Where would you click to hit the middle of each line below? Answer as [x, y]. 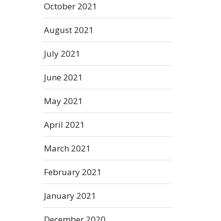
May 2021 [63, 101]
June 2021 [63, 77]
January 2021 [70, 196]
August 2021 [69, 30]
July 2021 [62, 54]
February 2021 [73, 172]
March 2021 [67, 148]
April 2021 [64, 125]
